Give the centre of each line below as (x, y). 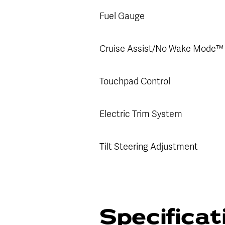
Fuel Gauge (122, 16)
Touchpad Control (135, 81)
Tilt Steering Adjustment (149, 146)
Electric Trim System (142, 114)
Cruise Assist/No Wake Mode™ (161, 48)
